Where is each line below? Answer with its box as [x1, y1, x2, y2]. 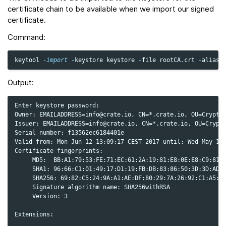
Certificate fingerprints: [15, 147, 103, 154]
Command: [8, 32, 45, 42]
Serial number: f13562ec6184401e [15, 129, 124, 136]
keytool [15, 56, 39, 64]
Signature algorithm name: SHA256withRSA [15, 183, 170, 191]
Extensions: [15, 210, 53, 218]
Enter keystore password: [15, 101, 99, 109]
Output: [8, 77, 34, 87]
